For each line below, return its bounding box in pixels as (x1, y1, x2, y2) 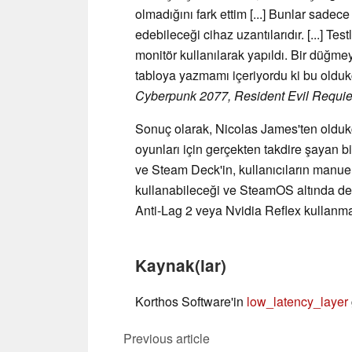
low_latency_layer (247, 291, 348, 310)
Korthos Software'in (135, 291, 247, 310)
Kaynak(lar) (135, 253, 226, 277)
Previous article (123, 328, 210, 347)
